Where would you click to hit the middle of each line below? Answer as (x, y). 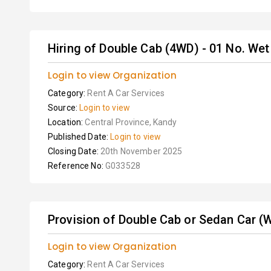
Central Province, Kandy (131, 122)
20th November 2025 (141, 151)
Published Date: (79, 137)
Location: (67, 122)
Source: (64, 108)
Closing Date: (74, 151)
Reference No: (77, 166)
